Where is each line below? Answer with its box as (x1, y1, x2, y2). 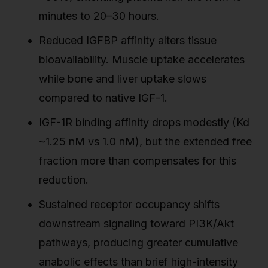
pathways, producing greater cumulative (39, 236, 238, 249)
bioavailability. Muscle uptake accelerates (39, 53, 245, 66)
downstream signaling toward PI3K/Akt (39, 217, 234, 230)
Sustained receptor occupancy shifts (39, 197, 220, 211)
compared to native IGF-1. (39, 91, 167, 104)
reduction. (39, 173, 89, 186)
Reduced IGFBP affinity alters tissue (39, 33, 217, 47)
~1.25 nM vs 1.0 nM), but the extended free (39, 135, 252, 148)
